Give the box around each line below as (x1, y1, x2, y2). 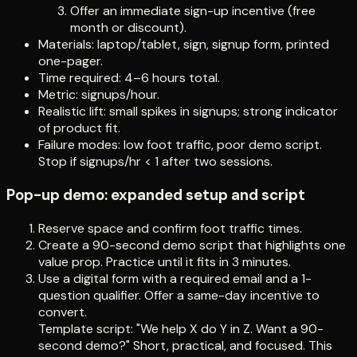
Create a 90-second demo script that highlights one (38, 236, 346, 253)
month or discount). (70, 19, 186, 37)
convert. (38, 303, 87, 320)
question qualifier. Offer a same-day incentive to (38, 286, 320, 304)
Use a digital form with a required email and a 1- (38, 269, 312, 287)
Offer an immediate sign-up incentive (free (70, 2, 316, 20)
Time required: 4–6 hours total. (38, 69, 220, 87)
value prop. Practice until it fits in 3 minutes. (38, 253, 291, 270)
